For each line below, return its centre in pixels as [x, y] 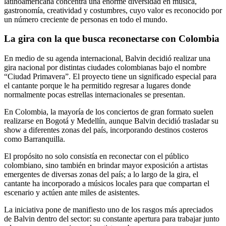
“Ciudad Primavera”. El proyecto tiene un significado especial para [110, 77]
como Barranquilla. [35, 139]
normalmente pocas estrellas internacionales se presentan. [95, 95]
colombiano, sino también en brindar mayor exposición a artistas [106, 165]
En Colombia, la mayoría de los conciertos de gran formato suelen [109, 112]
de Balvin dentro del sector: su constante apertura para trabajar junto [112, 219]
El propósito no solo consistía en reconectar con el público [96, 156]
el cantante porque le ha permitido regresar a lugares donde [97, 86]
